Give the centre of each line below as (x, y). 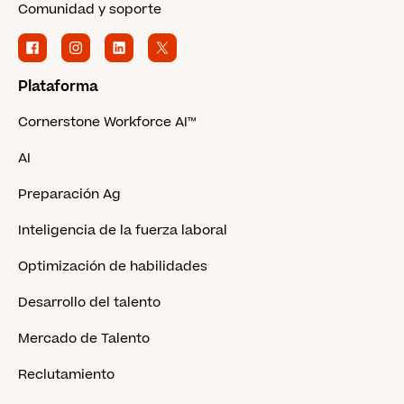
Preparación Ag (69, 194)
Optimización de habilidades (113, 266)
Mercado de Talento (84, 339)
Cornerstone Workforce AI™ (107, 122)
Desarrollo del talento (89, 303)
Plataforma (58, 87)
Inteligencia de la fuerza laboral (123, 230)
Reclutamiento (66, 375)
